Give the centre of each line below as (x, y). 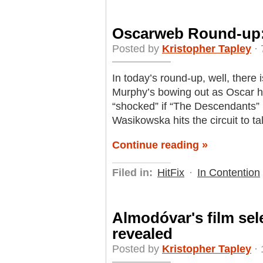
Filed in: (132, 173)
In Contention (229, 173)
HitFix (171, 173)
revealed (142, 234)
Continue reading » (160, 145)
